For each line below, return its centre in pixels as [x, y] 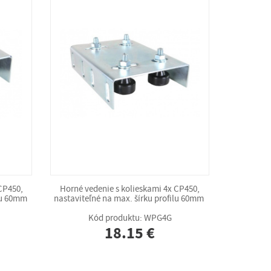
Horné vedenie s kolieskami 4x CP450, [130, 189]
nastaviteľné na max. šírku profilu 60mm [130, 198]
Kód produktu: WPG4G [130, 218]
